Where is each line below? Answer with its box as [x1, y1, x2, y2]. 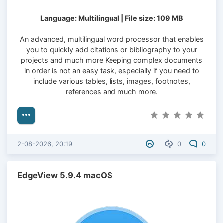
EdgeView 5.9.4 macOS [17, 170, 112, 181]
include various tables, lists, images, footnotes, [33, 76, 190, 85]
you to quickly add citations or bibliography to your [26, 45, 197, 54]
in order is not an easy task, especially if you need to [24, 66, 199, 75]
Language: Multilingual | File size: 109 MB [40, 13, 183, 22]
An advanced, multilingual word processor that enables [19, 34, 204, 43]
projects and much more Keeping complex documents [21, 55, 202, 64]
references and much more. [65, 87, 158, 96]
